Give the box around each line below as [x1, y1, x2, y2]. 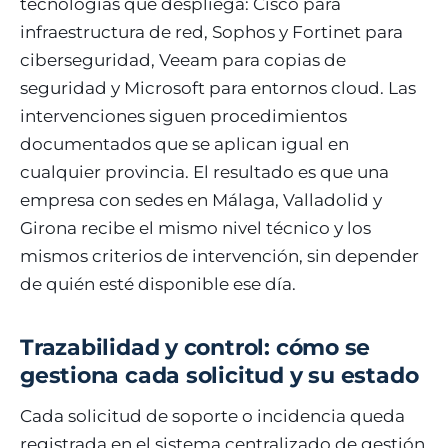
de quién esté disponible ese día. [20, 274, 296, 294]
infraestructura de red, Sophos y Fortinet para [20, 22, 403, 42]
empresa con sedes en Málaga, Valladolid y [20, 190, 382, 210]
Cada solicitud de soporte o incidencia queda [20, 406, 405, 426]
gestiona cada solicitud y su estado [20, 362, 419, 389]
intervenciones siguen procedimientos [20, 106, 347, 126]
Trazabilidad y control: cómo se [20, 334, 371, 361]
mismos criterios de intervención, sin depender [20, 246, 419, 266]
